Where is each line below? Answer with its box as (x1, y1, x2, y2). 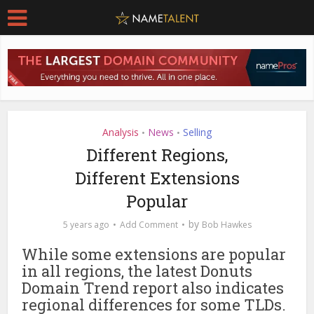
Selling (183, 125, 212, 139)
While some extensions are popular (22, 244, 287, 265)
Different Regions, (86, 144, 228, 167)
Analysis (102, 125, 139, 139)
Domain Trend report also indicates (22, 278, 285, 299)
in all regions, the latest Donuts (22, 261, 253, 282)
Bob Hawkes (201, 219, 252, 231)
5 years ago (62, 219, 109, 231)
